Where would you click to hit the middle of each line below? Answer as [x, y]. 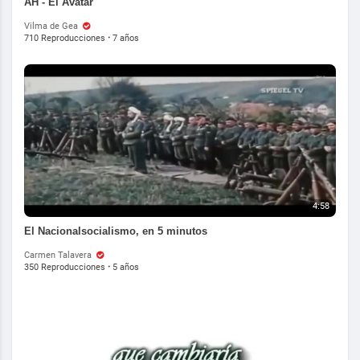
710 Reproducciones [65, 38]
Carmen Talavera [59, 255]
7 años [126, 38]
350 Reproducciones [65, 267]
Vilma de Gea [52, 26]
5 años [126, 267]
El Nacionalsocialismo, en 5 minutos [116, 231]
